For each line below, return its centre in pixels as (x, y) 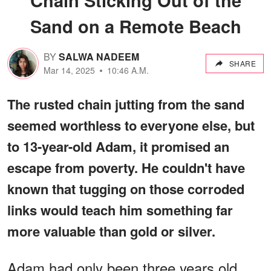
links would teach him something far (120, 210)
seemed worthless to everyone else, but (131, 125)
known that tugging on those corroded (126, 188)
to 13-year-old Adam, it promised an (118, 146)
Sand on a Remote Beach (135, 26)
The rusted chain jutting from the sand (126, 104)
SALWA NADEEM (99, 57)
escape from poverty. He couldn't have (126, 167)
